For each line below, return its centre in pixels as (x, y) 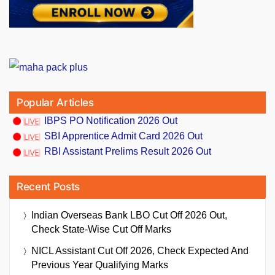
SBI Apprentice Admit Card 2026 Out (123, 136)
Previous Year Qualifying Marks (100, 265)
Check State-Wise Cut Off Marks (101, 229)
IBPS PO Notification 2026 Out (111, 121)
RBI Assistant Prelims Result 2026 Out (128, 152)
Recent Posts (48, 186)
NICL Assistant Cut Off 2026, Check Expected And (140, 250)
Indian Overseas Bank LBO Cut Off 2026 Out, (129, 215)
